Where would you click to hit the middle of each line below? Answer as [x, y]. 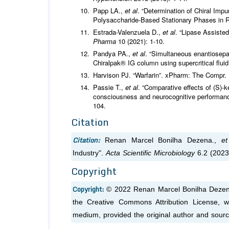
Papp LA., [109, 11]
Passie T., [109, 87]
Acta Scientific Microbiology [150, 153]
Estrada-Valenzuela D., [128, 32]
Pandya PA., [113, 54]
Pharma [106, 41]
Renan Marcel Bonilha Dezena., [163, 141]
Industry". [89, 153]
